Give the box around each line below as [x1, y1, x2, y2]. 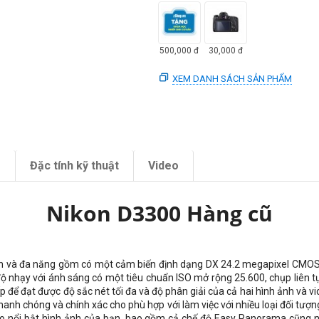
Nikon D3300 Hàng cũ [46, 199, 273, 228]
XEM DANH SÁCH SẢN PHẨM [172, 73, 292, 84]
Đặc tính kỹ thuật [30, 159, 119, 172]
